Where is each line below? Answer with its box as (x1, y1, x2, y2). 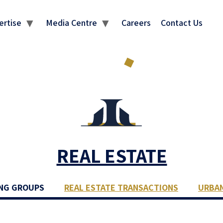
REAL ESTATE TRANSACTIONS (64, 181, 178, 193)
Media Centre (46, 16, 97, 28)
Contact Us (161, 16, 203, 28)
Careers (121, 16, 151, 28)
